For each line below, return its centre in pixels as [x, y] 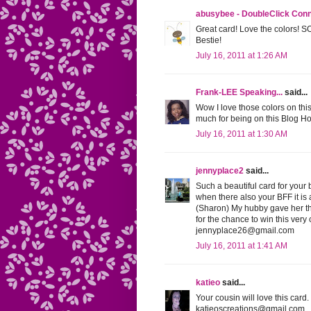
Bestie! [209, 41]
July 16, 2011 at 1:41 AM [242, 246]
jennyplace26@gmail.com [245, 231]
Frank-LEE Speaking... [239, 93]
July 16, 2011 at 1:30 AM [242, 134]
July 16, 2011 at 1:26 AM [242, 56]
